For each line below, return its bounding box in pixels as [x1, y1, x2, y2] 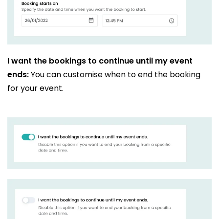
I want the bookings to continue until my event [7, 55, 193, 66]
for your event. [7, 82, 64, 94]
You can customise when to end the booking [29, 68, 200, 80]
